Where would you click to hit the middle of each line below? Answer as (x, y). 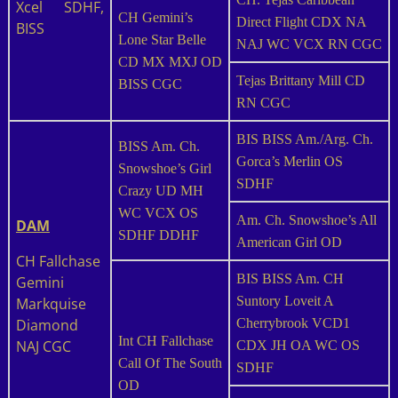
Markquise (51, 303)
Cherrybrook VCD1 (293, 322)
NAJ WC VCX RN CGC (309, 44)
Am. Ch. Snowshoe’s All (306, 219)
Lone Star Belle (162, 39)
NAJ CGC (43, 346)
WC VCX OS (158, 212)
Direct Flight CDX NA (301, 21)
